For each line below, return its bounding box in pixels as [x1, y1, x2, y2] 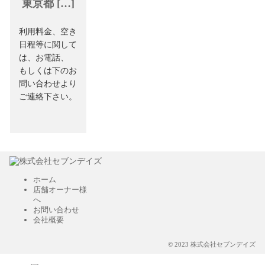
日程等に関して [18, 40, 77, 50]
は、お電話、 [18, 53, 69, 63]
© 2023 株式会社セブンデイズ [168, 241, 256, 248]
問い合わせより [18, 79, 77, 89]
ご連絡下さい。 [18, 92, 77, 102]
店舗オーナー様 [33, 185, 87, 194]
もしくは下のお [18, 66, 77, 76]
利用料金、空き [18, 27, 77, 37]
